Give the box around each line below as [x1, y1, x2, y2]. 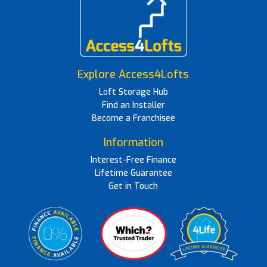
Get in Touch [108, 180, 159, 192]
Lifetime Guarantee [94, 167, 172, 179]
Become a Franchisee [91, 112, 175, 124]
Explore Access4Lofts [77, 67, 190, 82]
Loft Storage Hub [98, 86, 168, 98]
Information [103, 135, 163, 150]
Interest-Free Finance [90, 154, 176, 166]
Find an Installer [101, 99, 165, 111]
